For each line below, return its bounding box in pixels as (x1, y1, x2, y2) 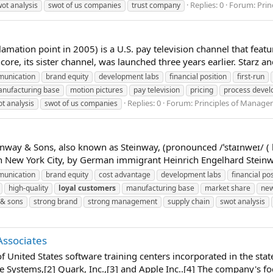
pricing (190, 84, 213, 95)
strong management (88, 196, 157, 207)
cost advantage (99, 169, 151, 180)
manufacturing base (126, 182, 194, 193)
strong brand (34, 196, 77, 207)
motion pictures (70, 84, 123, 95)
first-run (237, 71, 264, 82)
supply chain (168, 196, 210, 207)
